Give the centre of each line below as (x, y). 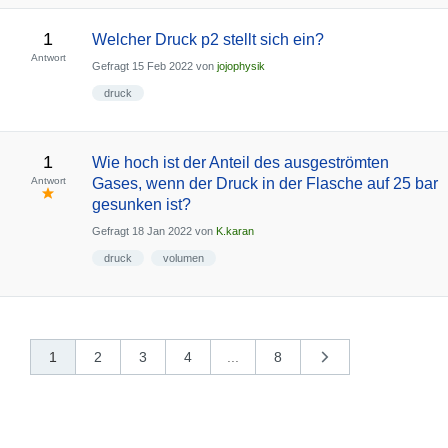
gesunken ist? (141, 204)
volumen (183, 258)
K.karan (234, 231)
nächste (359, 361)
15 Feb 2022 (162, 66)
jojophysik (240, 66)
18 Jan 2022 (161, 231)
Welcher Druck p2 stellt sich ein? (207, 39)
